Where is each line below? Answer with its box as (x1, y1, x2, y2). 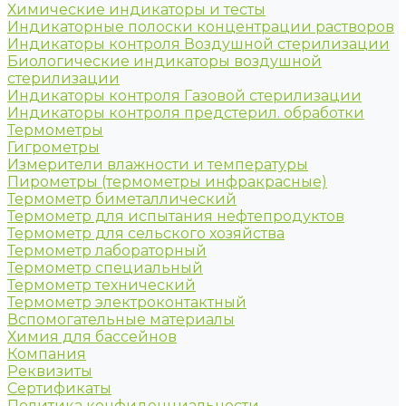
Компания (7, 345, 86, 362)
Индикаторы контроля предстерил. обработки (7, 104, 364, 121)
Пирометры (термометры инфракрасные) (7, 173, 327, 190)
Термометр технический (7, 276, 196, 294)
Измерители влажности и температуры (7, 156, 308, 173)
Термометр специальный (7, 259, 203, 276)
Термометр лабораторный (7, 242, 207, 259)
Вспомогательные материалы (7, 311, 235, 328)
